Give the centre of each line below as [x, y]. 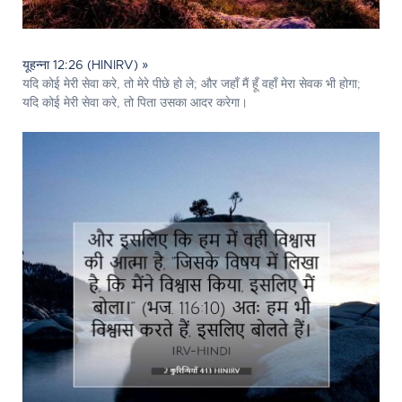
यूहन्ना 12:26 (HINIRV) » [86, 66]
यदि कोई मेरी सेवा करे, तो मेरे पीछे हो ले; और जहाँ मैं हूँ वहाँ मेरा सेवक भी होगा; [192, 84]
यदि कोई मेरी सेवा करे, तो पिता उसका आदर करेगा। [135, 103]
